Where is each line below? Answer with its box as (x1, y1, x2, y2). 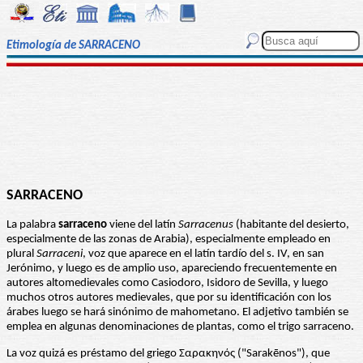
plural (6, 248, 36, 261)
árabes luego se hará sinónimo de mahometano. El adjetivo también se (6, 306, 348, 319)
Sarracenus (178, 219, 233, 232)
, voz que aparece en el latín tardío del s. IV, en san (83, 248, 324, 261)
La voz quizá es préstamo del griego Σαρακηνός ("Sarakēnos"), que (6, 348, 330, 361)
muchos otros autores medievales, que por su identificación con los (6, 292, 331, 305)
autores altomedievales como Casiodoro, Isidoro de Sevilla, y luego (6, 277, 328, 290)
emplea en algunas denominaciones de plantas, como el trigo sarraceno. (6, 321, 354, 334)
